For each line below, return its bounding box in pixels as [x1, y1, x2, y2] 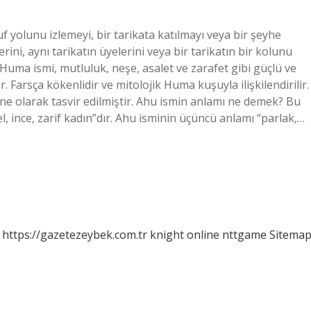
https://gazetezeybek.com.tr [2, 227, 147, 242]
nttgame [222, 227, 267, 242]
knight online [150, 227, 219, 242]
